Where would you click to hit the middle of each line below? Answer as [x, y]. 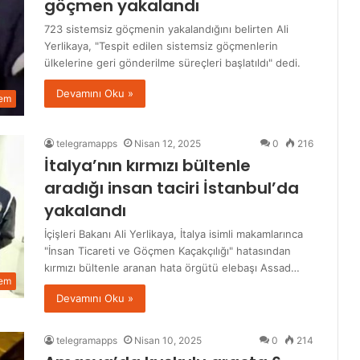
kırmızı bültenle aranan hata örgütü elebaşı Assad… [172, 268]
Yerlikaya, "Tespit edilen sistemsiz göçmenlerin [161, 46]
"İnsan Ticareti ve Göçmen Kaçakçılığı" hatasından [168, 251]
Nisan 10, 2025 [168, 341]
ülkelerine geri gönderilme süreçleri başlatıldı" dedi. [172, 63]
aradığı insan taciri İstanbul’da [172, 188]
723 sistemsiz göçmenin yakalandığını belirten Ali [166, 29]
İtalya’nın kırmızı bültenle [147, 166]
